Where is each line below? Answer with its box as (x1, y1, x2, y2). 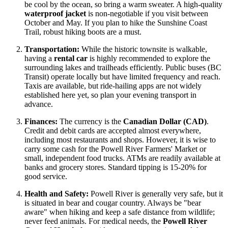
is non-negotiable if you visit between (86, 9, 208, 18)
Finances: (24, 117, 58, 126)
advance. (24, 99, 53, 108)
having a (24, 53, 54, 63)
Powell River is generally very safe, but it (89, 189, 223, 198)
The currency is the (58, 117, 123, 126)
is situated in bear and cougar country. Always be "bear (24, 198, 201, 207)
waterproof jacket (24, 9, 86, 18)
